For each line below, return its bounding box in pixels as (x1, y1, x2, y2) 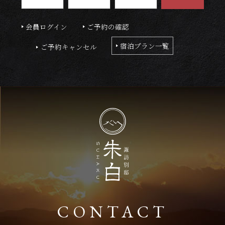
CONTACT (57, 200, 168, 222)
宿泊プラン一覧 (120, 41, 170, 51)
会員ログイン (26, 21, 68, 32)
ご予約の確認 (87, 21, 130, 32)
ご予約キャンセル (40, 42, 97, 52)
